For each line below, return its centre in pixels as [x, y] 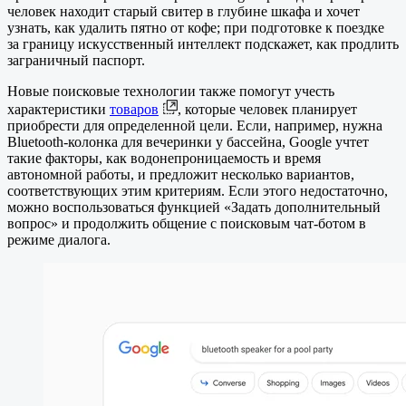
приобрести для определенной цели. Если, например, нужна [195, 126]
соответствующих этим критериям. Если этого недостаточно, [198, 191]
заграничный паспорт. [76, 61]
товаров [134, 110]
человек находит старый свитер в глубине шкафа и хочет [184, 12]
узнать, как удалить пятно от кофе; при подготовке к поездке [196, 28]
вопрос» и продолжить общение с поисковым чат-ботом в [187, 224]
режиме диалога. [59, 240]
